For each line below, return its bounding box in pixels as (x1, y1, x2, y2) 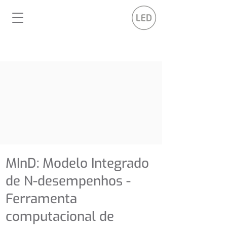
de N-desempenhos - (6, 172, 131, 190)
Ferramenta (6, 190, 77, 208)
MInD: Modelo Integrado (6, 155, 149, 172)
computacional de (6, 208, 114, 225)
